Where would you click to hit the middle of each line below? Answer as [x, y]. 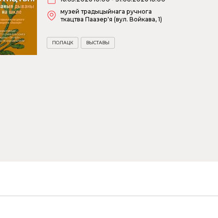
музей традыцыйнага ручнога [106, 12]
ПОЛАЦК [63, 43]
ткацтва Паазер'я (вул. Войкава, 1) [111, 19]
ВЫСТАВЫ [98, 43]
